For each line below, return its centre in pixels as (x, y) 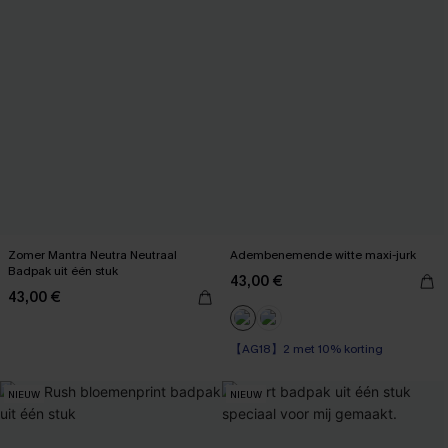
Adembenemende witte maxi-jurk (323, 255)
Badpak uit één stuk (63, 271)
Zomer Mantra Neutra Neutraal (92, 255)
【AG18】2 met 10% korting (306, 349)
